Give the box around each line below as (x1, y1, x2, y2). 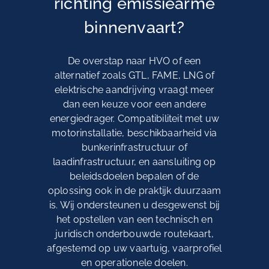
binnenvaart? (84, 18, 185, 37)
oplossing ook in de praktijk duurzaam (47, 185, 222, 197)
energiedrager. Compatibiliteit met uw (49, 113, 220, 125)
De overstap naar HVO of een (68, 55, 201, 67)
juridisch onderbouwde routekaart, (55, 228, 214, 240)
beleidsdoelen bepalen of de (70, 171, 199, 183)
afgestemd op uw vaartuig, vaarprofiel (47, 243, 222, 255)
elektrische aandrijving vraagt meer (55, 84, 214, 96)
